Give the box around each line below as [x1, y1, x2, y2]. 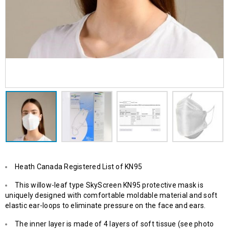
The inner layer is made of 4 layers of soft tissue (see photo [15, 219, 214, 228]
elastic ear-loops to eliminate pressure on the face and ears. [5, 201, 206, 210]
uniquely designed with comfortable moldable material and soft [5, 191, 218, 199]
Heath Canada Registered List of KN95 [15, 162, 142, 171]
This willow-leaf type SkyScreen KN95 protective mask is [15, 180, 203, 189]
